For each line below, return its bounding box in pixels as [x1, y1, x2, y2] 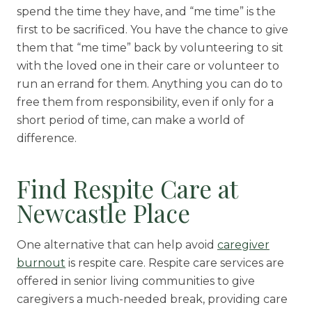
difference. [16, 132, 77, 146]
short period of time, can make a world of [16, 114, 244, 127]
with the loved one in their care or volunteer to [16, 59, 279, 73]
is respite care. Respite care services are [65, 256, 284, 270]
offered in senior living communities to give [16, 274, 255, 288]
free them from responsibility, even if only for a [16, 95, 274, 109]
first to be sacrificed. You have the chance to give [16, 23, 288, 37]
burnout [16, 256, 65, 270]
